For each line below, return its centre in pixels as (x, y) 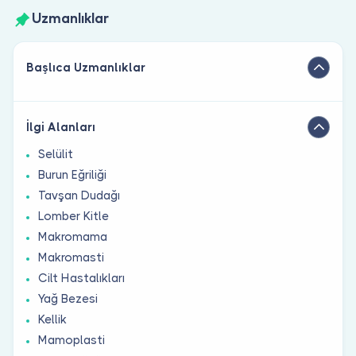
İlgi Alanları (61, 127)
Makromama (73, 236)
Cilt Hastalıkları (81, 278)
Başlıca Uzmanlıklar (86, 67)
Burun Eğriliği (72, 174)
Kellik (52, 319)
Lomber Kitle (74, 216)
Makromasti (71, 257)
